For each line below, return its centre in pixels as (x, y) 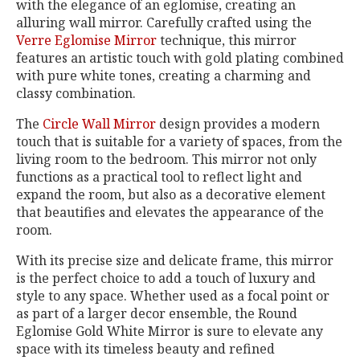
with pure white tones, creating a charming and (164, 76)
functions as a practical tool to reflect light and (159, 177)
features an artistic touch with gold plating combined (180, 58)
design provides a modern (238, 124)
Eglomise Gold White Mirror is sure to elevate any (170, 331)
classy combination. (76, 93)
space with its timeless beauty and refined (145, 349)
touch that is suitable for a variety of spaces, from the (179, 141)
